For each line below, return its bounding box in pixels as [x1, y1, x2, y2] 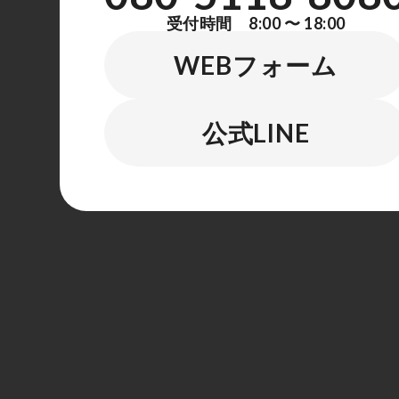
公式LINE [201, 118, 310, 148]
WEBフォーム [174, 50, 338, 80]
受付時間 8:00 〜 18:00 [166, 13, 346, 33]
